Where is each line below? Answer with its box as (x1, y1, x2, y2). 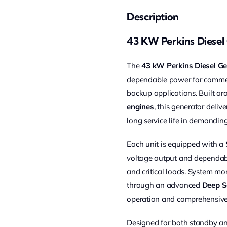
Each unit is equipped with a (127, 139, 225, 149)
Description (127, 10, 179, 23)
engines (127, 102, 154, 111)
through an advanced (127, 180, 202, 190)
